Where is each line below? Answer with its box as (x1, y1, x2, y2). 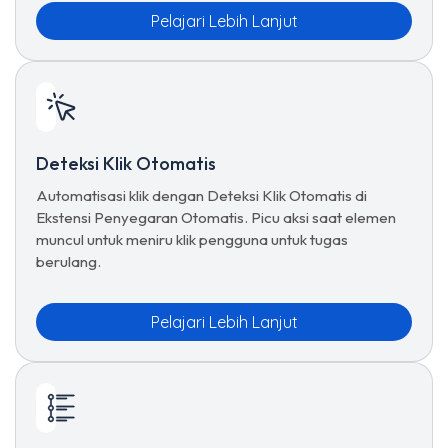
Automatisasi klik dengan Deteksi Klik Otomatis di (36, 186, 367, 205)
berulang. (36, 252, 101, 271)
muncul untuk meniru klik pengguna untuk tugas (36, 230, 348, 249)
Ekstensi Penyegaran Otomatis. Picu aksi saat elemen (36, 208, 396, 227)
